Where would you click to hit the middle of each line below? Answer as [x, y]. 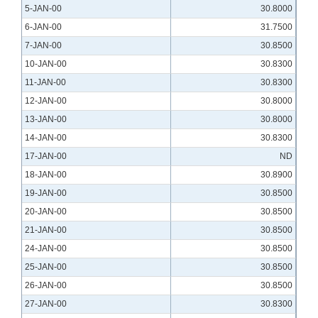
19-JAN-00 [46, 193]
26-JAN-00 [46, 286]
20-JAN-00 [46, 212]
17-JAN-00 [46, 157]
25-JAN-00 [46, 267]
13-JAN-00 [46, 120]
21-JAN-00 [46, 230]
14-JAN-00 [46, 138]
